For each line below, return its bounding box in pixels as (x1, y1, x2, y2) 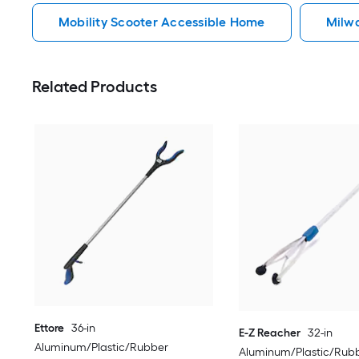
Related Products (32, 77, 157, 96)
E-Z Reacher (238, 326, 301, 341)
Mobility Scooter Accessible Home (58, 14, 265, 30)
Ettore (34, 321, 65, 335)
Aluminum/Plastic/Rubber (34, 340, 169, 354)
